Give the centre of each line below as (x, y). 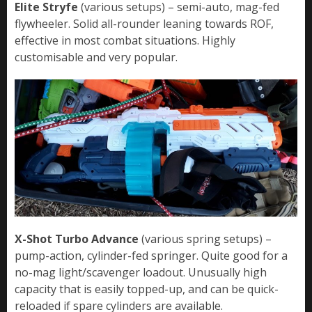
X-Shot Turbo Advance (77, 239)
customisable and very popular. (96, 57)
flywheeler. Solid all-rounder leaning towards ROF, (144, 23)
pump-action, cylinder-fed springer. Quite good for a (151, 256)
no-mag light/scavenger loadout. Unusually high (141, 273)
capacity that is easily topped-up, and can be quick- (147, 289)
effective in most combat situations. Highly (125, 40)
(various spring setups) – (205, 239)
